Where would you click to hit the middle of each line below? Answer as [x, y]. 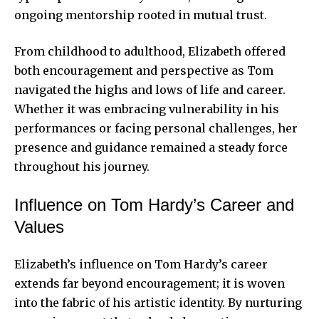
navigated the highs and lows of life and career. [150, 89]
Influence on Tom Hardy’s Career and [154, 204]
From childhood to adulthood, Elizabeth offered [150, 51]
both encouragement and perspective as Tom [144, 70]
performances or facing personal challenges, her [156, 128]
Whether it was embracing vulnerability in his [147, 109]
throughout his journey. [82, 166]
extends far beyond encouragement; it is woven [150, 283]
